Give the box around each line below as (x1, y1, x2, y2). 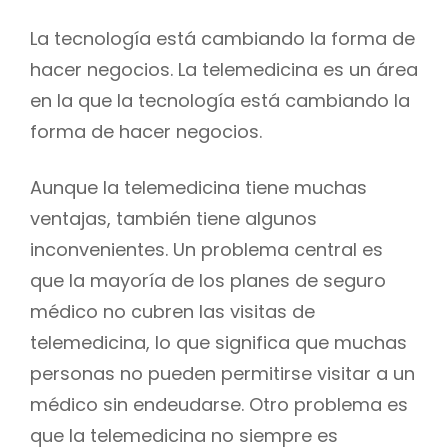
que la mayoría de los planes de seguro (30, 267, 386, 293)
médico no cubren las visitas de (30, 298, 315, 324)
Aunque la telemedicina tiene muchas (30, 174, 367, 200)
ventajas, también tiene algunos (30, 205, 317, 231)
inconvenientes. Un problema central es (30, 236, 383, 262)
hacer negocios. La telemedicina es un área (30, 56, 418, 82)
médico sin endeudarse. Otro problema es (30, 391, 408, 417)
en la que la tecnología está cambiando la (30, 87, 410, 113)
